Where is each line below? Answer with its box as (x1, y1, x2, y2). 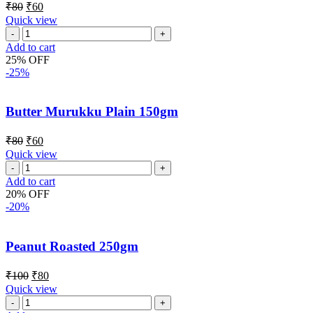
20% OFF (6, 188, 50, 201)
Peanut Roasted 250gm (6, 238, 138, 254)
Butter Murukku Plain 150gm (6, 104, 178, 119)
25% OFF (6, 53, 50, 66)
